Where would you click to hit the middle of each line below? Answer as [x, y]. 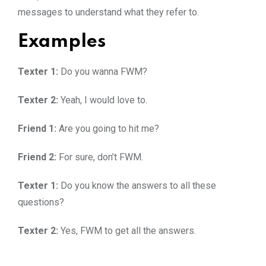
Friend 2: [38, 157]
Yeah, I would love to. [103, 100]
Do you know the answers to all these [138, 185]
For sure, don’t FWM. [101, 157]
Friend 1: [38, 128]
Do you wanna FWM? [103, 71]
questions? [41, 202]
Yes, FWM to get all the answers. [128, 230]
